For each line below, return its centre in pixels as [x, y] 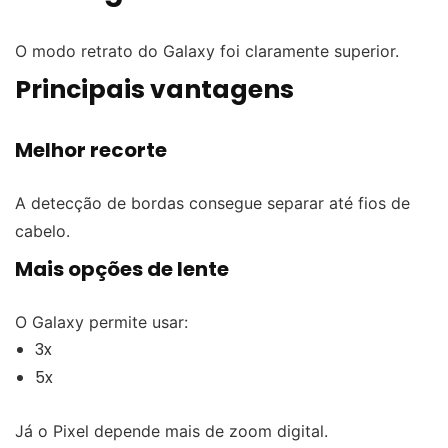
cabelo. [42, 230]
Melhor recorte [91, 149]
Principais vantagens [154, 89]
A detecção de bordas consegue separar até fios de [212, 202]
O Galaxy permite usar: [101, 321]
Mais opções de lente [122, 268]
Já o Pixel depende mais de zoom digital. [171, 430]
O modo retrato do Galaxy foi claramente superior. [207, 50]
